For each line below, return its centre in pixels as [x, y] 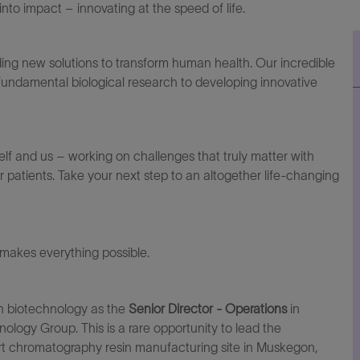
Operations [258, 309]
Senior [147, 309]
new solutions [60, 63]
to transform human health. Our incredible [218, 63]
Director [190, 309]
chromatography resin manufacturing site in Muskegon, [163, 347]
